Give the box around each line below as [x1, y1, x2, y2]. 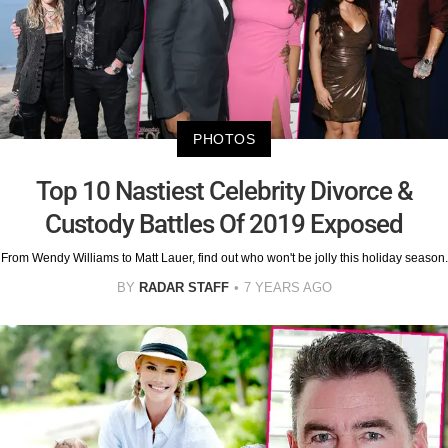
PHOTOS [193, 130, 255, 147]
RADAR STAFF [138, 279, 229, 295]
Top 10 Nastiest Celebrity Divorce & [35, 175, 413, 206]
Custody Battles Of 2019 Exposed [45, 208, 403, 239]
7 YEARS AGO [243, 279, 332, 295]
